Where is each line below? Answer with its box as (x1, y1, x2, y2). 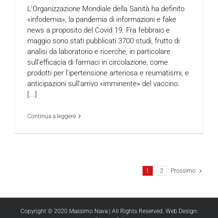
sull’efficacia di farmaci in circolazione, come (27, 57, 168, 67)
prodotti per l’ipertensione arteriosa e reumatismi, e (27, 68, 189, 77)
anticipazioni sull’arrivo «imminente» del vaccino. (27, 79, 180, 88)
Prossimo (171, 167, 196, 174)
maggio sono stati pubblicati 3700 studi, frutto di (27, 36, 180, 45)
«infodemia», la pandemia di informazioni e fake (27, 15, 176, 24)
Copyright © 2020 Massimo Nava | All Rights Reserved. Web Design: (20, 207, 198, 215)
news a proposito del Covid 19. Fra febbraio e (27, 25, 170, 35)
